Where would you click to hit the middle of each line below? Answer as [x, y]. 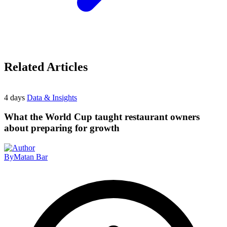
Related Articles [46, 67]
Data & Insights [52, 97]
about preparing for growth [62, 128]
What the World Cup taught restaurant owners [102, 117]
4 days [15, 97]
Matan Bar [31, 157]
